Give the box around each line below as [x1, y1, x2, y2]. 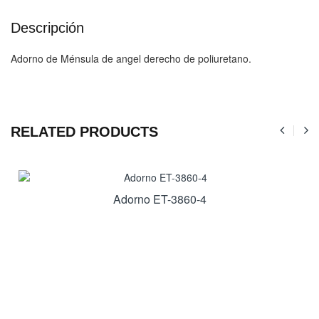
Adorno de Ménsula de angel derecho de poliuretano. [11, 51, 251, 66]
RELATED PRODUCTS [11, 124, 158, 140]
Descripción [11, 20, 84, 36]
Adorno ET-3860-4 [113, 191, 206, 208]
